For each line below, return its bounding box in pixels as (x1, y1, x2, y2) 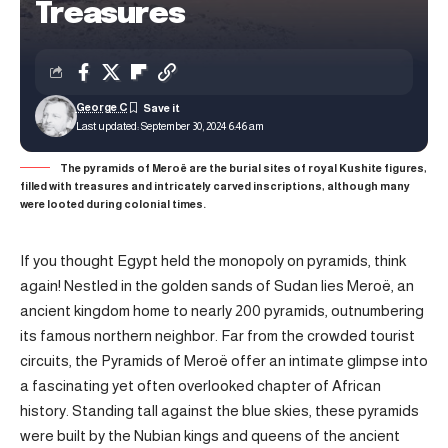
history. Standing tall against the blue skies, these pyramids (20, 402, 419, 419)
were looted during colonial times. (20, 198, 206, 210)
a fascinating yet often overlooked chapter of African (20, 377, 381, 394)
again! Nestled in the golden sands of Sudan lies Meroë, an (20, 277, 414, 294)
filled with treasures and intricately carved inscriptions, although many (20, 180, 410, 192)
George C (75, 101, 128, 113)
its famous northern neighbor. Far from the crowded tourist (20, 327, 415, 344)
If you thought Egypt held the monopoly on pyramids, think (20, 252, 406, 269)
